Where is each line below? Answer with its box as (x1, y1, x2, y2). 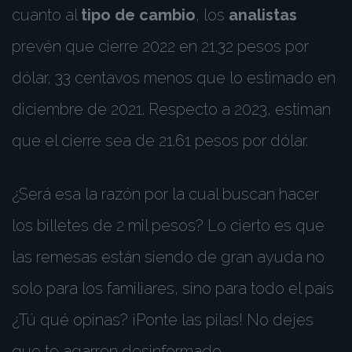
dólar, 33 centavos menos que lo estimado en (12, 68, 335, 87)
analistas (229, 5, 297, 24)
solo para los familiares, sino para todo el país (12, 279, 334, 298)
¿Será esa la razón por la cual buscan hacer (12, 185, 319, 203)
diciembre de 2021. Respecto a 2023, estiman (12, 100, 331, 119)
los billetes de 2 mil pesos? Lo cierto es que (12, 216, 324, 235)
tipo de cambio (81, 5, 196, 24)
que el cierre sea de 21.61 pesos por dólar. (12, 131, 308, 150)
